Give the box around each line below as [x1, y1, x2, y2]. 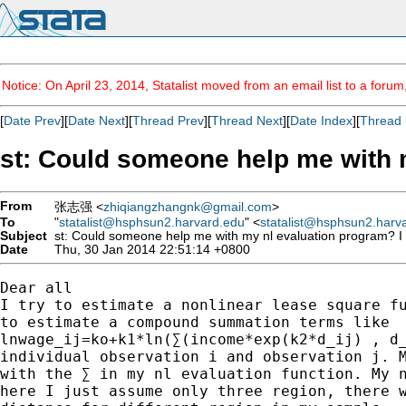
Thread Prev [132, 113, 204, 128]
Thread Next [211, 113, 283, 128]
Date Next [68, 113, 125, 128]
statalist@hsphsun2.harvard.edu [59, 215, 245, 229]
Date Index [290, 113, 353, 128]
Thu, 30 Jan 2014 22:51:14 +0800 [47, 242, 250, 256]
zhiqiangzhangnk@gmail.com [103, 199, 272, 214]
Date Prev [4, 113, 61, 128]
